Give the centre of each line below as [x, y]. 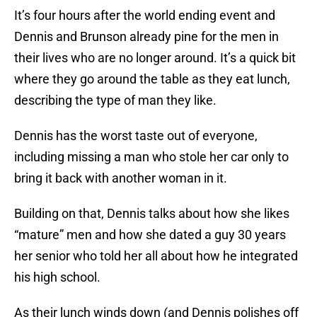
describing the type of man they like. [115, 100]
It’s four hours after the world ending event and [145, 16]
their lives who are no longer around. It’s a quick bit [155, 58]
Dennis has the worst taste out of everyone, [136, 136]
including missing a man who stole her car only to [151, 157]
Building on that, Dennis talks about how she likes [152, 214]
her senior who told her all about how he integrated [156, 256]
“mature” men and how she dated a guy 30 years [150, 235]
